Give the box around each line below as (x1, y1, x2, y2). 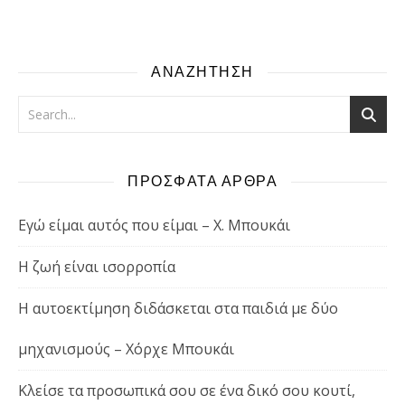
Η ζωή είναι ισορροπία (18, 257, 175, 278)
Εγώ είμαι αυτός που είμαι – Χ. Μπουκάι (18, 215, 290, 236)
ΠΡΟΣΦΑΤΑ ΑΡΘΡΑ (127, 174, 278, 190)
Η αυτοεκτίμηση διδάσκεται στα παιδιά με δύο (18, 298, 338, 319)
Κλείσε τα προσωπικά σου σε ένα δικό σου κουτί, (18, 381, 355, 401)
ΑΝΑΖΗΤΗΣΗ (151, 64, 254, 80)
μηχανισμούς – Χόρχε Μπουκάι (18, 339, 234, 360)
